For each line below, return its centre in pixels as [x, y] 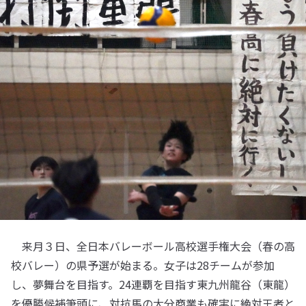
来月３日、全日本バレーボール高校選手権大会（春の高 [153, 246]
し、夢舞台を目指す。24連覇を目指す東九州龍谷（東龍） [153, 284]
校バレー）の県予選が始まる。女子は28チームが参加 [143, 265]
